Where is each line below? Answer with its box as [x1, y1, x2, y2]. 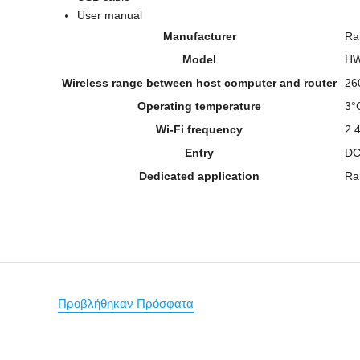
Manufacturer [162, 30, 236, 43]
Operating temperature [137, 100, 261, 112]
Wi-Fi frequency [156, 123, 243, 136]
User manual [77, 9, 142, 22]
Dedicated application [139, 170, 260, 182]
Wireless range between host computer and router [62, 76, 337, 89]
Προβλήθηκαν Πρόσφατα [58, 297, 194, 310]
